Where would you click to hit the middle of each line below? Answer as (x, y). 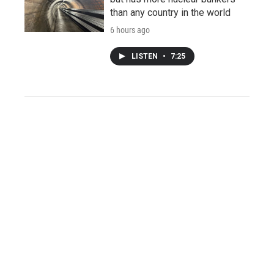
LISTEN (146, 56)
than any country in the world (170, 12)
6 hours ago (130, 30)
